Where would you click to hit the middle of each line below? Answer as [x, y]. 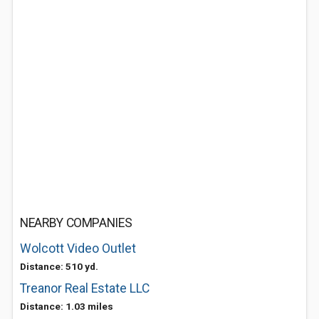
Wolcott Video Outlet [78, 249]
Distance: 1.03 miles [67, 306]
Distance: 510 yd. [59, 266]
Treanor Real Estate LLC [85, 288]
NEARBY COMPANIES [76, 223]
